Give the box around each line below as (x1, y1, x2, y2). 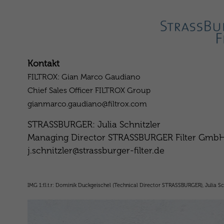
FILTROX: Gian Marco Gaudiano (27, 72, 140, 81)
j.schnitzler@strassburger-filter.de (27, 145, 164, 156)
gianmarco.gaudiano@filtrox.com (27, 99, 147, 108)
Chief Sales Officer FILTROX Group (27, 85, 150, 95)
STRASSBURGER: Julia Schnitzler (27, 119, 160, 130)
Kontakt (27, 58, 59, 69)
